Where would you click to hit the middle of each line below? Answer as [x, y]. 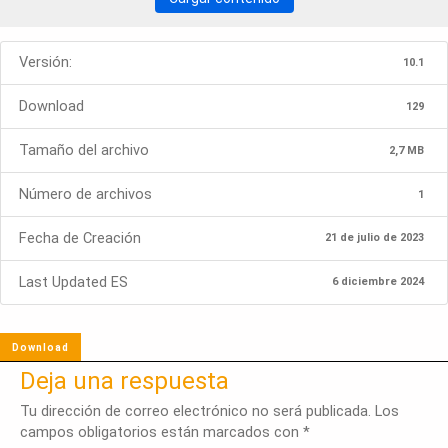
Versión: [46, 62]
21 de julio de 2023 [375, 238]
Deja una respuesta [124, 381]
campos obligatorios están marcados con [161, 432]
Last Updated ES [74, 281]
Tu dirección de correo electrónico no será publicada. [195, 411]
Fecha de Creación [80, 237]
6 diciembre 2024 [378, 282]
